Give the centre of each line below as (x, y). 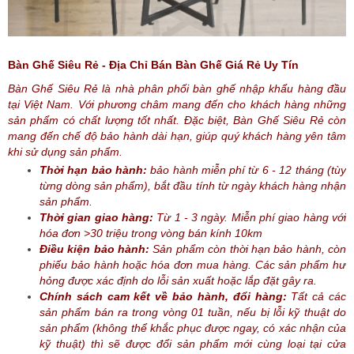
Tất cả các (316, 296)
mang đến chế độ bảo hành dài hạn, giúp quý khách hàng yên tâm (177, 136)
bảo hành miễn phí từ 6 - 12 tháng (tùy (249, 169)
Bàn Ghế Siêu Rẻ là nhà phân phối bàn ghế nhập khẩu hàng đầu (177, 88)
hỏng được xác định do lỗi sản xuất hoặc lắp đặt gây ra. (178, 280)
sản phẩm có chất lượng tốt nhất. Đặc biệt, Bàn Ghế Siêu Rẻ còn (177, 120)
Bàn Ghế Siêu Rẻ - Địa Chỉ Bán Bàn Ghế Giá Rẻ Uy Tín (153, 64)
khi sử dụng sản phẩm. (65, 151)
